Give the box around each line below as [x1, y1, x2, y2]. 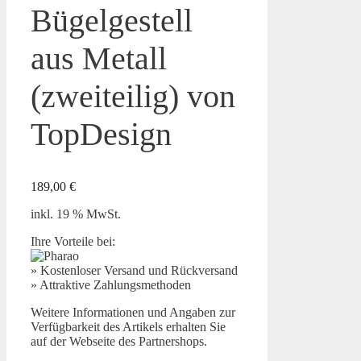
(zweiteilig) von [31, 78, 235, 115]
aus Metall [31, 40, 167, 77]
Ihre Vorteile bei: [31, 234, 115, 249]
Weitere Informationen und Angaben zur [31, 305, 235, 320]
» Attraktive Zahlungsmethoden [31, 278, 191, 293]
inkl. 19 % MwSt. [31, 207, 121, 222]
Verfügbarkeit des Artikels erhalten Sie [31, 320, 226, 334]
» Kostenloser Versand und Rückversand [31, 263, 238, 278]
